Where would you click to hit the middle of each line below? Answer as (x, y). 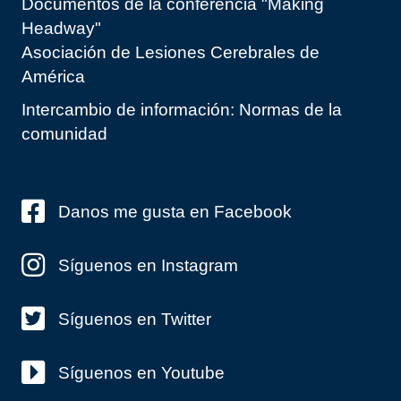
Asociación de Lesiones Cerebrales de (171, 53)
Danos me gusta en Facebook (175, 212)
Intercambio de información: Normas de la (182, 110)
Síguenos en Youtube (141, 373)
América (53, 77)
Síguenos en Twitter (135, 320)
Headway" (61, 29)
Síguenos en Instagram (148, 266)
